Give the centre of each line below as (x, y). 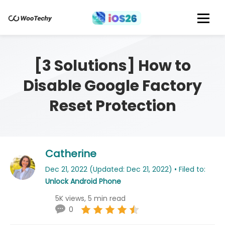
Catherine (71, 154)
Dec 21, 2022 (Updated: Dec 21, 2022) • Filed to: (125, 169)
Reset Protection (113, 106)
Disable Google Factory (113, 86)
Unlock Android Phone (83, 181)
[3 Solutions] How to (113, 66)
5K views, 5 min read (90, 198)
